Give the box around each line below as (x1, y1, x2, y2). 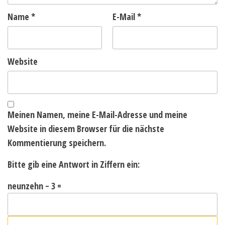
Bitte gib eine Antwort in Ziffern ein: (8, 158, 140, 170)
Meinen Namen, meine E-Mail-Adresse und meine (8, 108, 187, 121)
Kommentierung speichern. (8, 137, 106, 149)
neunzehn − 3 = (8, 180, 61, 192)
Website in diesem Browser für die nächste (8, 123, 164, 135)
